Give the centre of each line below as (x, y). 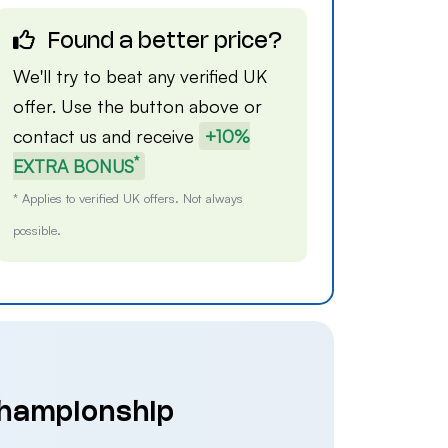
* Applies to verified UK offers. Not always (128, 198)
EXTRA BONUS (74, 166)
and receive (148, 136)
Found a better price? (163, 42)
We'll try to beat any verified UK (140, 76)
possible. (37, 230)
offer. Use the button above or (138, 106)
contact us (55, 136)
